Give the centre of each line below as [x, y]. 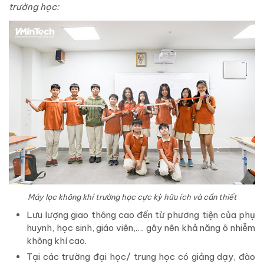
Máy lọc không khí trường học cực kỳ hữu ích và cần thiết [132, 197]
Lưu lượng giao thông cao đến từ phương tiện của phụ [141, 215]
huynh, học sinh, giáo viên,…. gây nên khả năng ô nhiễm [141, 228]
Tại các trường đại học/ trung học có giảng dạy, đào [141, 257]
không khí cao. [57, 241]
